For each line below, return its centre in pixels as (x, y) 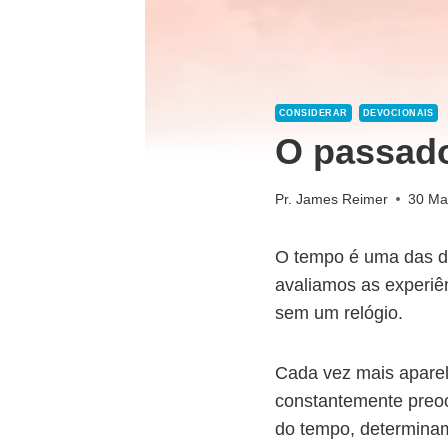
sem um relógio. (339, 312)
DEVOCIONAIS (398, 112)
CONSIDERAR (313, 112)
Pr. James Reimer (331, 198)
